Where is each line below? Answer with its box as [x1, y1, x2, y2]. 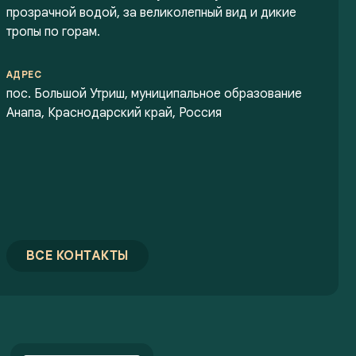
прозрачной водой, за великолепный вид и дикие [6, 5, 296, 21]
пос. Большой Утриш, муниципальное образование [6, 86, 302, 102]
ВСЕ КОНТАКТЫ [25, 248, 129, 264]
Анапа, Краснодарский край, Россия [6, 105, 222, 121]
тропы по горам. [6, 24, 100, 40]
